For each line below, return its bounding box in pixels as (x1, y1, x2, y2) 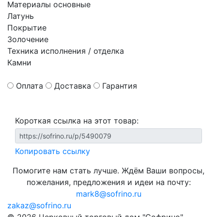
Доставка (54, 81, 91, 91)
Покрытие (7, 23, 46, 32)
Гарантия (102, 81, 137, 91)
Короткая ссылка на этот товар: (15, 116, 139, 125)
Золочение (7, 34, 48, 44)
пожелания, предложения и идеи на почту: (26, 177, 191, 187)
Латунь (7, 11, 34, 21)
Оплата (16, 81, 43, 91)
